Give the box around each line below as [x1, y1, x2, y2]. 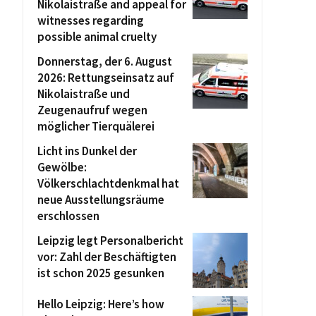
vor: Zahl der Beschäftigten [37, 249, 176, 265]
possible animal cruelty [37, 29, 157, 44]
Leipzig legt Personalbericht [37, 233, 183, 248]
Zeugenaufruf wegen [37, 102, 147, 118]
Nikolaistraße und [37, 86, 130, 102]
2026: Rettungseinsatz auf [37, 70, 174, 85]
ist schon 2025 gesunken [37, 265, 164, 281]
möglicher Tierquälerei [37, 119, 154, 134]
